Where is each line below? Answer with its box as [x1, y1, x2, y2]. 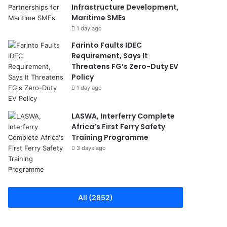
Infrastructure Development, [71, 2, 179, 12]
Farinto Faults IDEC [71, 40, 142, 50]
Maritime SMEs [71, 12, 126, 23]
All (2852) [78, 193, 113, 202]
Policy [71, 71, 94, 82]
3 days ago [77, 144, 106, 152]
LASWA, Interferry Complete [71, 110, 175, 121]
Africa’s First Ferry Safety [71, 121, 166, 132]
